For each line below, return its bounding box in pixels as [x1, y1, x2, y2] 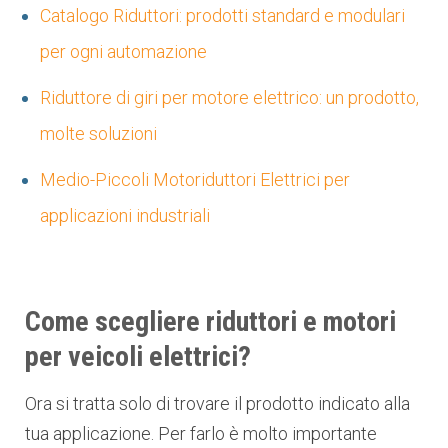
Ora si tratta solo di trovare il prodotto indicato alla [25, 392, 410, 414]
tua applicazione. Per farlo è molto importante [25, 422, 377, 444]
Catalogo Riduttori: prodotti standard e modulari [40, 4, 405, 26]
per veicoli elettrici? [25, 339, 251, 373]
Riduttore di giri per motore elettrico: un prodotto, [40, 86, 419, 108]
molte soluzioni [40, 122, 157, 144]
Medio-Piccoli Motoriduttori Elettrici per [40, 168, 350, 190]
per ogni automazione [40, 40, 207, 62]
